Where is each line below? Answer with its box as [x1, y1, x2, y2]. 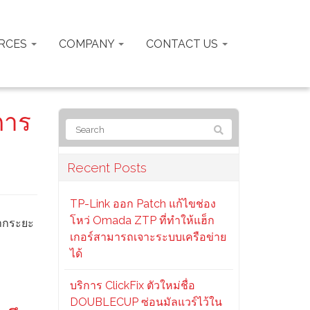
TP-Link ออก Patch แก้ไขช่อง [69, 197, 216, 210]
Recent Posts [66, 160, 147, 175]
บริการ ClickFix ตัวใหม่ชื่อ [69, 279, 195, 292]
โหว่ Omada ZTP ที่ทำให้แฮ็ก [69, 214, 215, 227]
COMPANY [59, 37, 117, 51]
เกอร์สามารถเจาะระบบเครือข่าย [69, 230, 226, 244]
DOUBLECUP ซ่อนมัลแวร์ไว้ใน [69, 295, 222, 309]
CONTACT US [146, 37, 221, 51]
